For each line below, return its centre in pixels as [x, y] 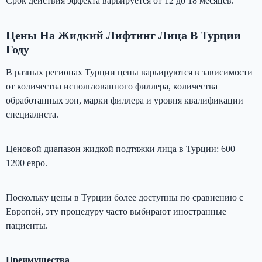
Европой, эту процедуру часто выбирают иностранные [116, 211]
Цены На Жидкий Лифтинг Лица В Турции [123, 35]
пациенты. [27, 225]
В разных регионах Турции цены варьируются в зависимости [129, 72]
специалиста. [32, 114]
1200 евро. [27, 163]
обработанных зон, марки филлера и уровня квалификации [125, 100]
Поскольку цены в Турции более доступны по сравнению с [125, 197]
